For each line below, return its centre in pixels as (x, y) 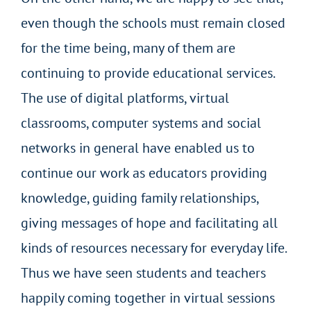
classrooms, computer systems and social (141, 123)
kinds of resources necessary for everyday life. (153, 248)
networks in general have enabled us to (138, 148)
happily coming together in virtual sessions (148, 298)
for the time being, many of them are (128, 48)
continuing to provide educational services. (148, 73)
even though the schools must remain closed (153, 23)
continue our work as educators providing (144, 173)
